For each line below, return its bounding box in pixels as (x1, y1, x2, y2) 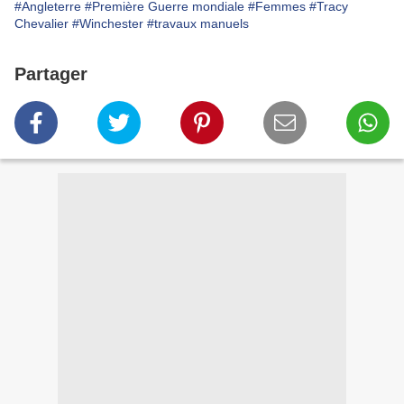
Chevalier (14, 16, 69, 32)
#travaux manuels (147, 16, 249, 32)
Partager (14, 64, 87, 85)
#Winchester (72, 16, 143, 32)
